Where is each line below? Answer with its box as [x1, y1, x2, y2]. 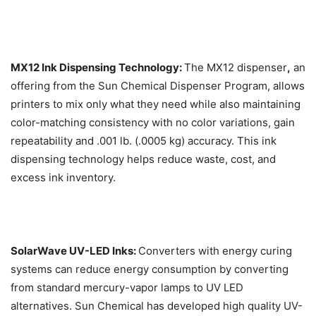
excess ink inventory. [11, 171, 116, 185]
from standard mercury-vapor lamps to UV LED [11, 281, 243, 295]
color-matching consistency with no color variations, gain [11, 116, 295, 130]
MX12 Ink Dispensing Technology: [11, 61, 184, 75]
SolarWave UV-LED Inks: [11, 244, 138, 258]
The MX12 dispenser [184, 61, 287, 75]
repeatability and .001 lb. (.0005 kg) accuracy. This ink [11, 134, 276, 148]
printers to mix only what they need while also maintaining [11, 97, 300, 111]
